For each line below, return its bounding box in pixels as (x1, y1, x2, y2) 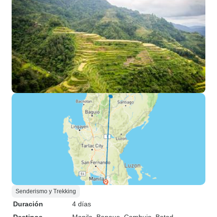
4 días (72, 200, 91, 208)
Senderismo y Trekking (15, 188, 76, 195)
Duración (13, 200, 43, 208)
